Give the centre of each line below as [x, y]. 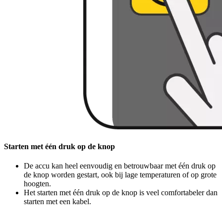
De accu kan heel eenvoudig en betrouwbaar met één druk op [120, 166]
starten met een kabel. [57, 201]
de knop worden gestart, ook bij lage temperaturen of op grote [120, 174]
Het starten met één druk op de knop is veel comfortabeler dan [121, 192]
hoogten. [37, 183]
